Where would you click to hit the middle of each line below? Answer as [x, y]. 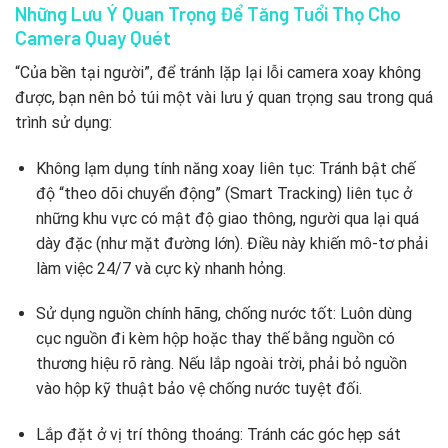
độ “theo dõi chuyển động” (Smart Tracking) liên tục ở [223, 193]
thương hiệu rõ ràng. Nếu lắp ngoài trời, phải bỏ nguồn [221, 364]
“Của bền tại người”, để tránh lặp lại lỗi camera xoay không [218, 72]
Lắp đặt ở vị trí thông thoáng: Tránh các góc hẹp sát [218, 435]
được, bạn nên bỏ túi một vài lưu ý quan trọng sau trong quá [224, 97]
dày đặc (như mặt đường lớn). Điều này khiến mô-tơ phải [231, 243]
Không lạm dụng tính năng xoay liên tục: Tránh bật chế [225, 168]
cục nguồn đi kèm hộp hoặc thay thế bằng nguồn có [215, 339]
